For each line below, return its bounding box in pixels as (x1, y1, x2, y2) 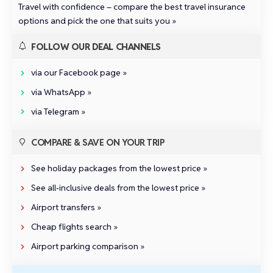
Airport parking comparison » (31, 240, 144, 252)
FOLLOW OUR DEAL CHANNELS (31, 40, 161, 52)
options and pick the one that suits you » (18, 15, 176, 26)
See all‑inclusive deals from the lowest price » (31, 182, 205, 194)
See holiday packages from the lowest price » (31, 163, 207, 174)
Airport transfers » (31, 202, 101, 213)
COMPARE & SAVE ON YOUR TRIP (31, 136, 165, 149)
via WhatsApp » (31, 86, 91, 97)
